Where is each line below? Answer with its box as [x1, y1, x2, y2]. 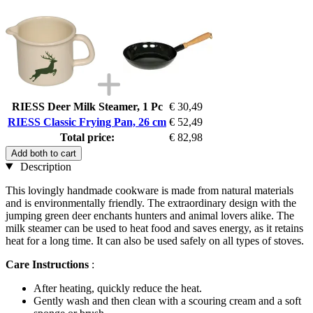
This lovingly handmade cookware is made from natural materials [6, 184, 293, 196]
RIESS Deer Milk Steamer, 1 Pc [11, 100, 163, 112]
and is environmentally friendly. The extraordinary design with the [6, 196, 296, 209]
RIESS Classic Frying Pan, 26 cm [8, 115, 166, 128]
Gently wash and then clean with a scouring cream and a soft [34, 294, 301, 307]
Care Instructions [6, 258, 89, 270]
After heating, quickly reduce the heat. [34, 282, 202, 294]
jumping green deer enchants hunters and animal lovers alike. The [6, 209, 294, 221]
